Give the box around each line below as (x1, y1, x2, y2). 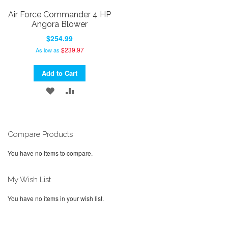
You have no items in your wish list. (8, 194, 104, 203)
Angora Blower (32, 19, 88, 29)
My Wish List (8, 175, 51, 185)
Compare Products (8, 130, 73, 139)
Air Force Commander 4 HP (8, 9, 111, 19)
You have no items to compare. (8, 149, 93, 158)
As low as (35, 46, 60, 54)
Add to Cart (42, 68, 78, 78)
